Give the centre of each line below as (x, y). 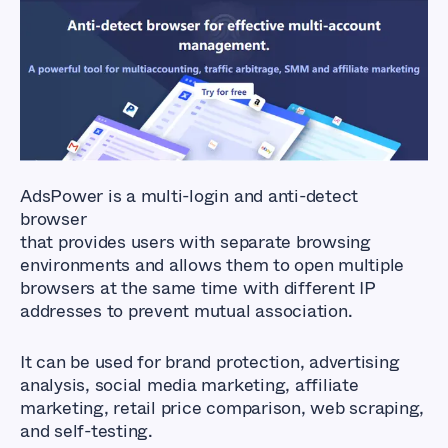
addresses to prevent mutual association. (189, 310)
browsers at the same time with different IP (197, 287)
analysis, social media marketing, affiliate (189, 384)
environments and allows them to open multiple (212, 264)
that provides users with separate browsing (195, 241)
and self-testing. (86, 430)
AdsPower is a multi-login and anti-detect (189, 195)
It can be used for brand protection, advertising (210, 361)
